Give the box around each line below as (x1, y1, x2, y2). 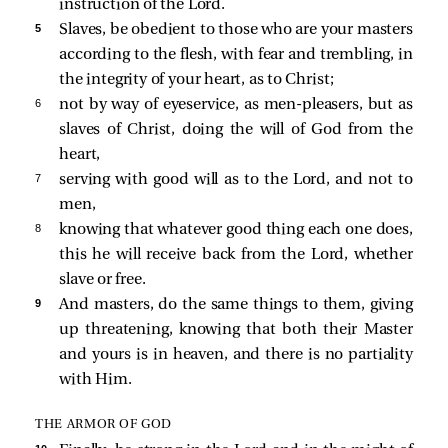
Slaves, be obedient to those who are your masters (59, 21, 413, 38)
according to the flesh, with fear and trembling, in (59, 46, 413, 63)
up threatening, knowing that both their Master (59, 321, 413, 338)
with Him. (59, 371, 132, 388)
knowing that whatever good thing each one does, (59, 221, 413, 238)
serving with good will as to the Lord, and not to (59, 171, 413, 188)
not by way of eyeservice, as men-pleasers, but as (59, 96, 413, 113)
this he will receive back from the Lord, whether (59, 246, 413, 263)
